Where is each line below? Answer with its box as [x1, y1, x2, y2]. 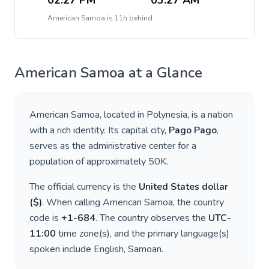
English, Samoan [94, 243, 162, 256]
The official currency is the [29, 180, 139, 193]
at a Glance [125, 63, 202, 82]
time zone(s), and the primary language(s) [56, 227, 229, 240]
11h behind [115, 13, 153, 23]
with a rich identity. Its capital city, [29, 124, 169, 137]
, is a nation [187, 108, 233, 121]
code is [29, 211, 61, 225]
